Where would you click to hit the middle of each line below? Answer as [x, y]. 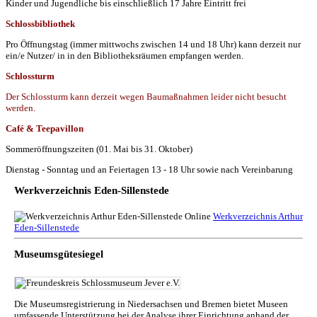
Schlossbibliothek [40, 23]
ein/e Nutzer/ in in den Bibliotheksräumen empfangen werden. [125, 55]
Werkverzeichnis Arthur [258, 216]
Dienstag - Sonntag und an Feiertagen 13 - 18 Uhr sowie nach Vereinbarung [149, 169]
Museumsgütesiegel [59, 254]
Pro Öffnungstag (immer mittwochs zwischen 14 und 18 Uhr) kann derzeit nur [153, 44]
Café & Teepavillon [45, 128]
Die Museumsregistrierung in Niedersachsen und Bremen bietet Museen [151, 304]
